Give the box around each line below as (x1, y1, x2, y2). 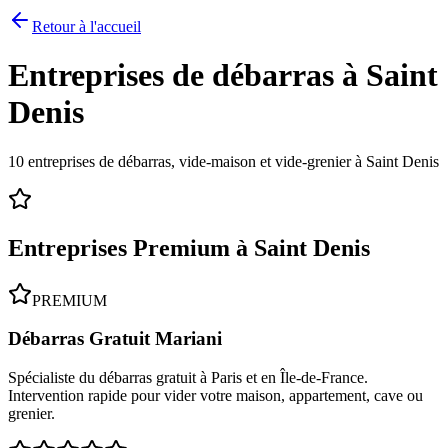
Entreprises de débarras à (8, 57, 366, 94)
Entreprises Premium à (8, 234, 254, 261)
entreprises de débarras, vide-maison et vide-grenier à (24, 152, 366, 170)
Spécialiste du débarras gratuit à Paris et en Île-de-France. (8, 369, 368, 387)
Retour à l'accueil (32, 18, 141, 35)
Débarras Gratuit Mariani (8, 328, 222, 350)
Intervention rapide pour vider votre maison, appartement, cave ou (8, 387, 423, 405)
